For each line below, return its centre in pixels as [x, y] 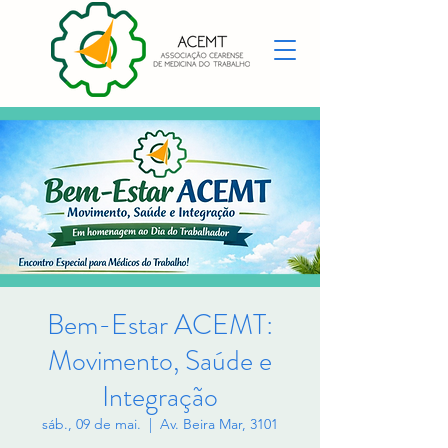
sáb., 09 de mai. [91, 424]
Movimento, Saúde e [160, 361]
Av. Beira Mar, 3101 [219, 424]
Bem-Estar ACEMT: [160, 325]
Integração [160, 397]
